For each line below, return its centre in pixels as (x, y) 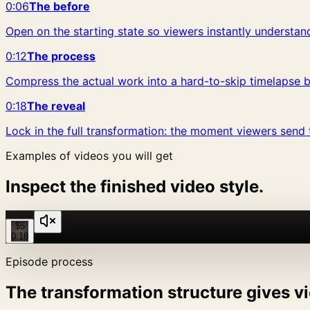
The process (61, 56)
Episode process (49, 261)
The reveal (56, 106)
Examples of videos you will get (89, 155)
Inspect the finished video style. (135, 186)
